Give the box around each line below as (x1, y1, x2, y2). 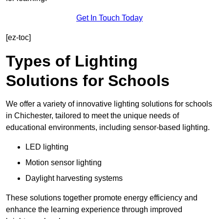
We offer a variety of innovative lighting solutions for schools (6, 100, 212, 109)
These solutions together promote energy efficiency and (6, 194, 197, 202)
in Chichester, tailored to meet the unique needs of (6, 111, 179, 120)
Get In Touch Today (76, 14, 143, 22)
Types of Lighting (6, 52, 138, 70)
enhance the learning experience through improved (6, 205, 182, 214)
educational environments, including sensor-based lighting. (6, 123, 210, 132)
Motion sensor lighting (25, 158, 102, 167)
